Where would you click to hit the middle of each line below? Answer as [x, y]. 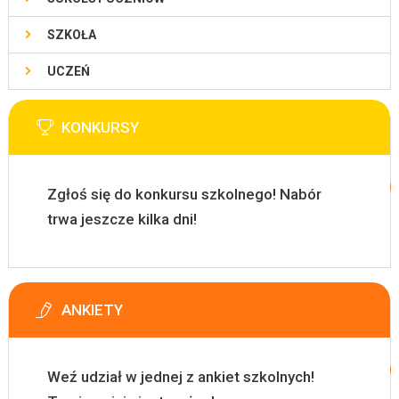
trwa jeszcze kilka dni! [122, 219]
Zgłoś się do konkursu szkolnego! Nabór [184, 194]
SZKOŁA [71, 35]
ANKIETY [92, 310]
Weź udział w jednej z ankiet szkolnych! [180, 377]
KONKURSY [100, 127]
